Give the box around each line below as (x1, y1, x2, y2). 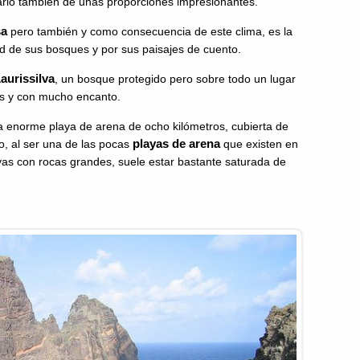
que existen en (220, 137, 298, 150)
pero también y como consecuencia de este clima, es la (7, 25, 292, 38)
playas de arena (133, 137, 220, 150)
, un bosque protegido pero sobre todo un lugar (55, 72, 296, 85)
